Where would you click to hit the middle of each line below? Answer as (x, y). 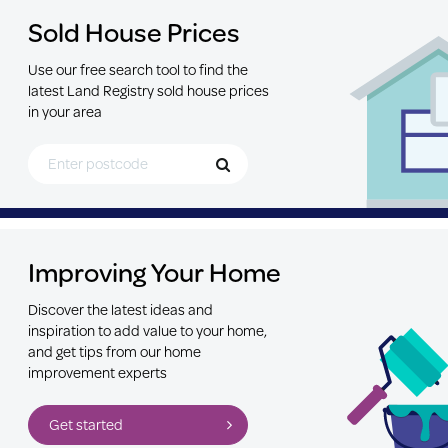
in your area (65, 111)
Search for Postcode (75, 149)
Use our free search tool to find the (138, 69)
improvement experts (97, 372)
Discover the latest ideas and (120, 309)
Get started (86, 424)
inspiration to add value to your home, (147, 330)
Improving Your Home (154, 271)
